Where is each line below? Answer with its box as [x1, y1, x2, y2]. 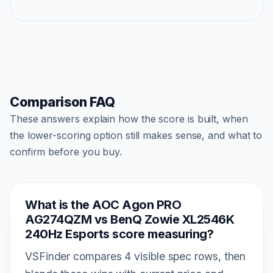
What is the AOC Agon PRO [25, 197, 181, 212]
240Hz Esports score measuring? [25, 226, 213, 241]
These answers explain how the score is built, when [10, 112, 248, 125]
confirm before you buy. [10, 145, 122, 158]
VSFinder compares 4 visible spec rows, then [25, 249, 246, 263]
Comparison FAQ [10, 93, 115, 110]
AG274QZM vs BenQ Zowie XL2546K [25, 211, 234, 227]
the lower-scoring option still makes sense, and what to [10, 129, 263, 141]
